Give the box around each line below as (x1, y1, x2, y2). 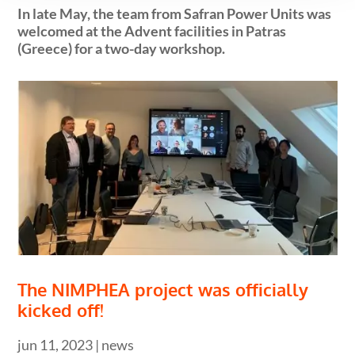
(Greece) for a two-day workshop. (17, 40, 226, 58)
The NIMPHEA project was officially (17, 277, 309, 300)
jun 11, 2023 (17, 335, 94, 353)
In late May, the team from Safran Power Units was (17, 5, 332, 23)
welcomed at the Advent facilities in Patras (17, 22, 287, 40)
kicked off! (17, 298, 105, 321)
